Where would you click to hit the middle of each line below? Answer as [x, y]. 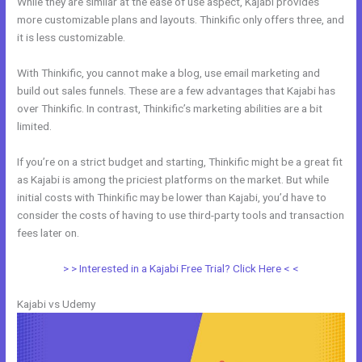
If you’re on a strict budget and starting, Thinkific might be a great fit [180, 161]
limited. [35, 126]
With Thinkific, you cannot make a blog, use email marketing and [169, 73]
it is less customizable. [72, 38]
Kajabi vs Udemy [57, 303]
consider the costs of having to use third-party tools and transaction [181, 215]
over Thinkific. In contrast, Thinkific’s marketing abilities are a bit [170, 109]
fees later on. [48, 232]
